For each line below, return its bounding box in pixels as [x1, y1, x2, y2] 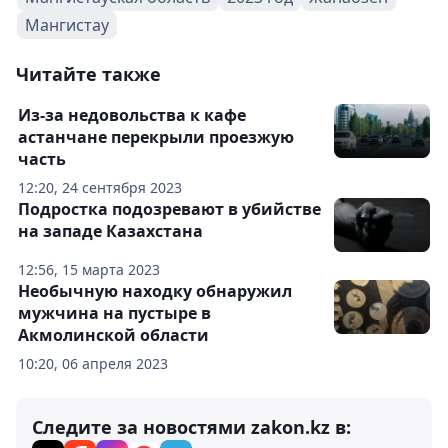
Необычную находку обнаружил [18, 280, 292, 302]
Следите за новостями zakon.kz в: [32, 415, 351, 439]
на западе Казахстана [18, 220, 203, 242]
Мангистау [25, 14, 109, 36]
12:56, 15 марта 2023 [18, 260, 160, 279]
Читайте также [16, 62, 161, 86]
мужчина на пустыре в [18, 302, 211, 324]
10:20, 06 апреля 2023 [18, 354, 168, 373]
